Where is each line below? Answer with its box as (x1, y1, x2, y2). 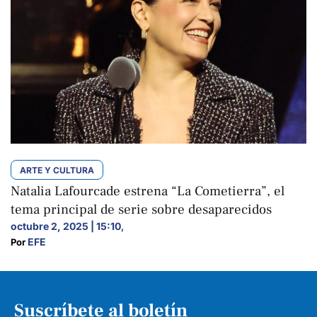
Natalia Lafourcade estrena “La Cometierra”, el (11, 182, 284, 200)
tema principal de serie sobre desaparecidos (11, 200, 272, 218)
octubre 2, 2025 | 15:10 (11, 219, 121, 232)
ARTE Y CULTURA (20, 164, 94, 175)
